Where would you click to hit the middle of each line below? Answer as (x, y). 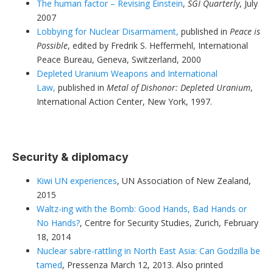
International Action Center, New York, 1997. (124, 101)
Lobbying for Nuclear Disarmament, (108, 31)
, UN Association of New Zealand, (184, 180)
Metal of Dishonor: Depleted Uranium (179, 87)
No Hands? (58, 222)
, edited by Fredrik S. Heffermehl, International (158, 45)
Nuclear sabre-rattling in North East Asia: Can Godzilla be (148, 250)
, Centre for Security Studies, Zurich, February (169, 222)
